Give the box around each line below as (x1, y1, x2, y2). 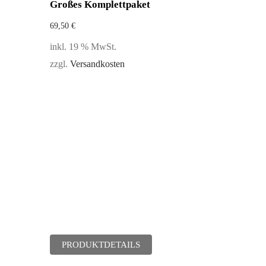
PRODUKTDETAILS (61, 240, 140, 249)
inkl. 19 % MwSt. (49, 42, 116, 52)
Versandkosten (69, 59, 125, 69)
